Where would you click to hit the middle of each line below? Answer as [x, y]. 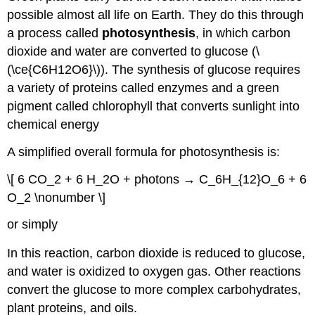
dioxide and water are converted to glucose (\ [134, 52]
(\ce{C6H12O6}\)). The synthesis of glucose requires [154, 70]
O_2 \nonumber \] [57, 197]
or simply [33, 225]
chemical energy [53, 125]
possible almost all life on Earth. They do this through [156, 15]
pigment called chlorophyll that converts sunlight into [154, 107]
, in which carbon [243, 33]
